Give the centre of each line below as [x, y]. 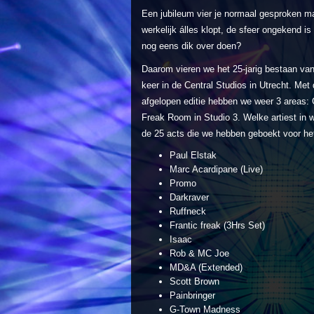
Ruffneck [188, 211]
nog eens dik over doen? [191, 46]
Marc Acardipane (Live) [216, 169]
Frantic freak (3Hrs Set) [217, 225]
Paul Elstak [193, 155]
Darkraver [189, 197]
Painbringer [192, 295]
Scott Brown [194, 281]
